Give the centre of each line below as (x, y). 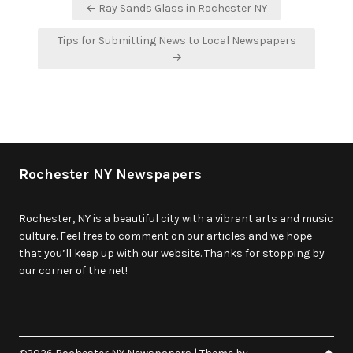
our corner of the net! (73, 271)
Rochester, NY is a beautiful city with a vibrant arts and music (176, 219)
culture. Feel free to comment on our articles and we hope (165, 236)
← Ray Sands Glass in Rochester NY (176, 9)
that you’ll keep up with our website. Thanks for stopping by (172, 254)
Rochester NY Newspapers (110, 175)
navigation (76, 25)
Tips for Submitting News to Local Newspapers (176, 41)
